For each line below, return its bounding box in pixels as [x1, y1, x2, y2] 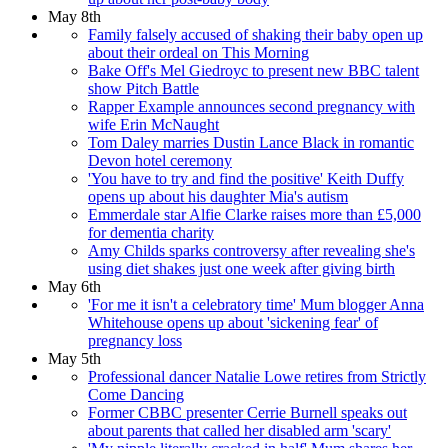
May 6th [48, 278, 101, 296]
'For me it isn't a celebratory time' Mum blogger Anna [88, 296, 424, 314]
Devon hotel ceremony [88, 152, 232, 170]
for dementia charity [88, 224, 214, 242]
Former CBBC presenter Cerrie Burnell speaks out [88, 404, 407, 422]
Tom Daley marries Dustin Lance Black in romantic [88, 134, 414, 152]
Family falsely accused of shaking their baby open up [88, 26, 423, 44]
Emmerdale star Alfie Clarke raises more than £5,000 [88, 206, 421, 224]
